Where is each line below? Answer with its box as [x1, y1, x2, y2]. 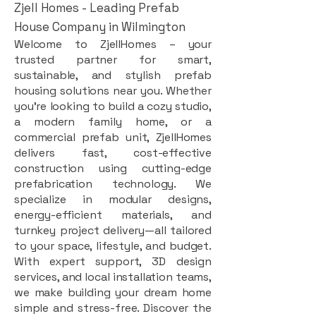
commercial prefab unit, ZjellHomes [14, 129, 212, 145]
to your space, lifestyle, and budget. [14, 238, 212, 253]
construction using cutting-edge [14, 160, 212, 176]
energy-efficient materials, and [14, 207, 212, 222]
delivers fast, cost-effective [14, 145, 212, 160]
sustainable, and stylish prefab [14, 67, 212, 83]
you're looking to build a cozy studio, [14, 98, 212, 114]
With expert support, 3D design [14, 253, 212, 269]
